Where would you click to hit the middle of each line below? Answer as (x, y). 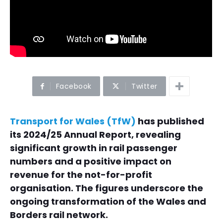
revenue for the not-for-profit (81, 175)
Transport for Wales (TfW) (73, 121)
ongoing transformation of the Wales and (108, 202)
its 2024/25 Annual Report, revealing (95, 135)
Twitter (144, 86)
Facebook (74, 86)
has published (170, 121)
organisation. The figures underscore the (107, 188)
